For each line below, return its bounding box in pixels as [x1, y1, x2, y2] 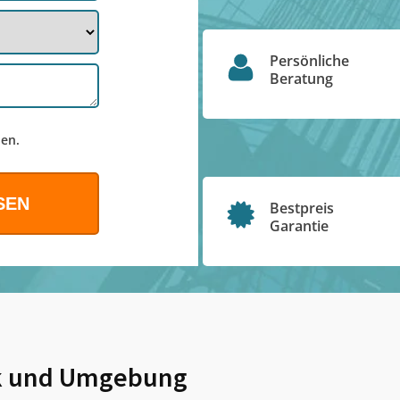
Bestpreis [269, 198, 334, 218]
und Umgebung [3, 360, 187, 395]
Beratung [269, 68, 333, 88]
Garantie [269, 216, 329, 236]
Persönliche [269, 50, 349, 71]
